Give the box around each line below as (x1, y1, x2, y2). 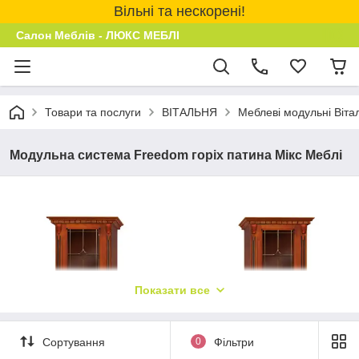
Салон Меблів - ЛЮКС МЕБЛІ (16, 29, 179, 42)
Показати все (135, 284, 210, 296)
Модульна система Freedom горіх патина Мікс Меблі (10, 148, 342, 162)
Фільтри (213, 335, 254, 349)
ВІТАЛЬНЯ (162, 106, 217, 119)
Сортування (42, 335, 105, 349)
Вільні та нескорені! (114, 3, 245, 19)
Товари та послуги (45, 106, 141, 119)
